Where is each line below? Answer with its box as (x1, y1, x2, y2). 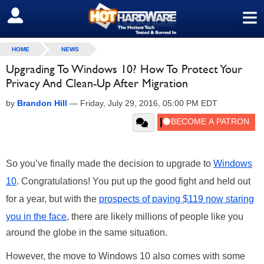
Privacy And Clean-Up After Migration (6, 76, 188, 90)
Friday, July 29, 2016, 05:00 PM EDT (80, 98, 217, 108)
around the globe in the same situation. (6, 227, 167, 237)
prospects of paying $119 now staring (99, 194, 254, 204)
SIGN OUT (9, 10, 60, 22)
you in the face (6, 212, 67, 222)
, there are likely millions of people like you (67, 212, 243, 222)
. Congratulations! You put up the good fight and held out (16, 176, 250, 186)
